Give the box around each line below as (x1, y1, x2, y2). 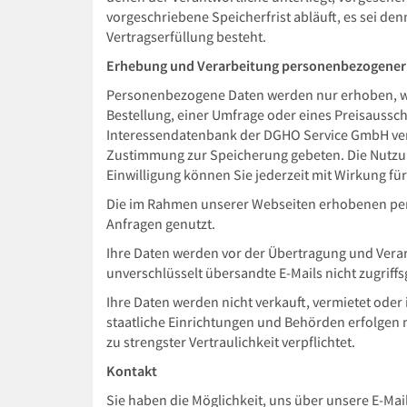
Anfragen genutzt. (106, 215, 215, 233)
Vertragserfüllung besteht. (106, 28, 266, 45)
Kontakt (106, 362, 157, 380)
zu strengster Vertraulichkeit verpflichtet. (106, 333, 355, 351)
